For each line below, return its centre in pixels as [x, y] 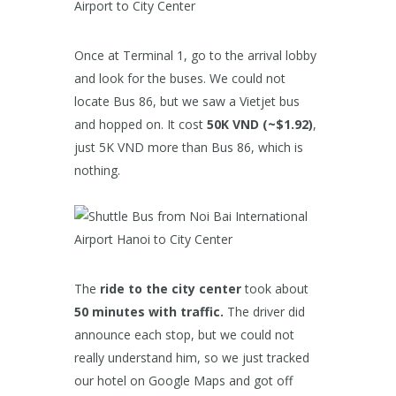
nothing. [97, 171]
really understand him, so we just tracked [192, 358]
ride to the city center [171, 289]
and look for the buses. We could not [180, 79]
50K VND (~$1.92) [260, 125]
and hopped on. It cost [141, 125]
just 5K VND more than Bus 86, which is [189, 148]
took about [275, 289]
